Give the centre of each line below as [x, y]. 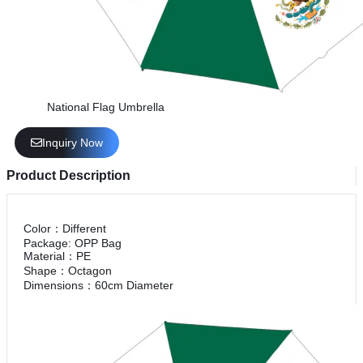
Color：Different [65, 229]
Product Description [68, 176]
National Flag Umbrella [106, 107]
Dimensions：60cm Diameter [98, 286]
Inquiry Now [73, 143]
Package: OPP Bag [73, 243]
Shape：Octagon [68, 271]
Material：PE [57, 256]
